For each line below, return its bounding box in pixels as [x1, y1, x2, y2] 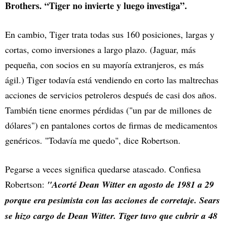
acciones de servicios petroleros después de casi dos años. [5, 88, 217, 101]
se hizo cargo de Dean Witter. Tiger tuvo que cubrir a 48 [5, 209, 217, 222]
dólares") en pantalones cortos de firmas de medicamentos [5, 119, 217, 131]
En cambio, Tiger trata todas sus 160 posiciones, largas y [5, 28, 214, 40]
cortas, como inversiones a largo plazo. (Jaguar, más [5, 43, 196, 55]
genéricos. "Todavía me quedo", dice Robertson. [5, 134, 181, 146]
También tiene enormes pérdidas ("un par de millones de [5, 103, 212, 116]
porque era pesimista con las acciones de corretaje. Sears [5, 193, 220, 206]
